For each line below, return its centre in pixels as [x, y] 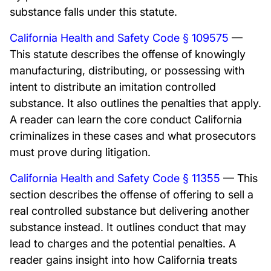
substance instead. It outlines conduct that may [128, 227]
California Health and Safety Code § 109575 [119, 38]
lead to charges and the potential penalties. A [123, 243]
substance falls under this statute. [93, 12]
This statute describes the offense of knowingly [128, 54]
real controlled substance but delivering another [130, 211]
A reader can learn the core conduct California [126, 119]
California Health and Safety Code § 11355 [115, 178]
